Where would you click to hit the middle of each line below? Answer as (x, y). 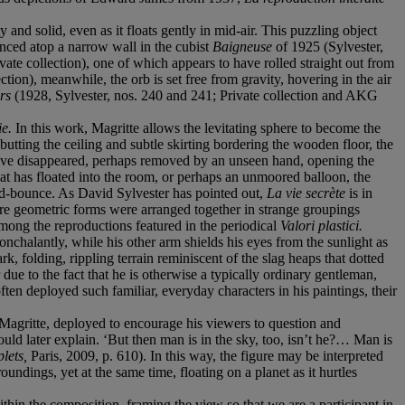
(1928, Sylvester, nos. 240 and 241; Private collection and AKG (196, 95)
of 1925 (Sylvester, (330, 46)
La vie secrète (308, 193)
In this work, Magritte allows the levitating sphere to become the (198, 127)
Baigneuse (244, 46)
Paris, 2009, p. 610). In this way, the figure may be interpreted (207, 355)
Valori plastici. (321, 225)
